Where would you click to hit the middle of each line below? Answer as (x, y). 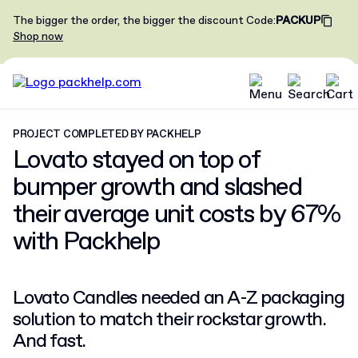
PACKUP (298, 21)
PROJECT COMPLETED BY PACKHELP (107, 135)
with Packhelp (87, 242)
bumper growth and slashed (157, 188)
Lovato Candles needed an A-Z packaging (179, 298)
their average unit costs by (152, 215)
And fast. (50, 341)
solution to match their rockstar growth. (169, 320)
